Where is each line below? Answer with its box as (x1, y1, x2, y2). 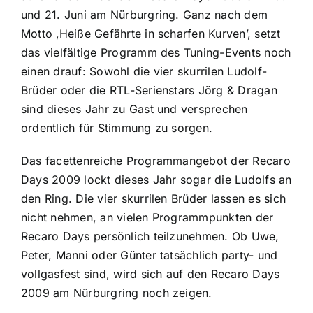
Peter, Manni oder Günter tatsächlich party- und (20, 248, 278, 263)
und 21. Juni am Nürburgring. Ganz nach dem (20, 8, 268, 22)
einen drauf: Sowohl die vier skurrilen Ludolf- (20, 64, 268, 79)
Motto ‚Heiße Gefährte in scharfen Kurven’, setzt (20, 27, 281, 41)
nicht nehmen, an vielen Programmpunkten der (20, 210, 274, 225)
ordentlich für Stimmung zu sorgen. (20, 121, 213, 136)
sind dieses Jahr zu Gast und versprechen (20, 102, 248, 117)
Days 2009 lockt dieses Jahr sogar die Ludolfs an (20, 173, 292, 187)
